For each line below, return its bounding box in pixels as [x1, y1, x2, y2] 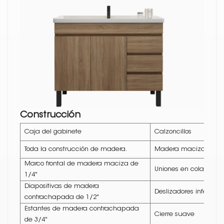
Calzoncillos [154, 128, 191, 135]
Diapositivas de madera [24, 182, 99, 189]
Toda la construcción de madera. [24, 145, 127, 152]
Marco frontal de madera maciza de [24, 160, 138, 167]
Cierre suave [154, 210, 194, 217]
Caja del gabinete [24, 128, 81, 135]
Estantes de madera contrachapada [24, 205, 139, 212]
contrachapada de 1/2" [24, 193, 99, 200]
